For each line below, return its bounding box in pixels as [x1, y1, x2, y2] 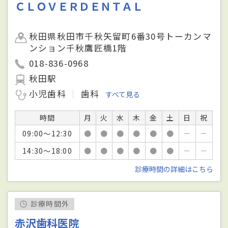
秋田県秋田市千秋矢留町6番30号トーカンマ [29, 30, 212, 42]
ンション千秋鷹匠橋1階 [29, 41, 127, 54]
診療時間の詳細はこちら [134, 163, 213, 174]
